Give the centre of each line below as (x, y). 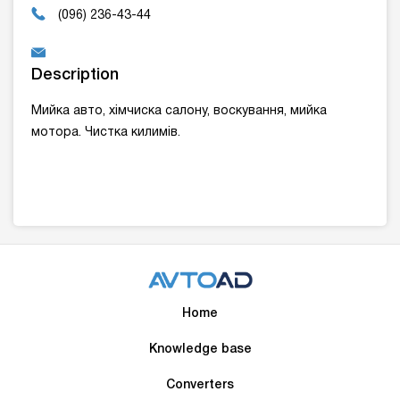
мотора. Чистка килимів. (106, 133)
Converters (200, 386)
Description (75, 75)
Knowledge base (200, 350)
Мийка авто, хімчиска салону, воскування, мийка (179, 112)
